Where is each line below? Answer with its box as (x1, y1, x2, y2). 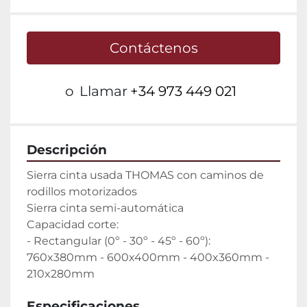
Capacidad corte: (27, 218, 119, 232)
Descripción (27, 142, 107, 158)
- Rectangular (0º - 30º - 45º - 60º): (27, 234, 210, 248)
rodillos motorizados (27, 185, 137, 199)
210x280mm (27, 267, 95, 281)
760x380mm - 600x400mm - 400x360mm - (27, 251, 269, 265)
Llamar (79, 83, 127, 100)
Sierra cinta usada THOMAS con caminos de (27, 169, 264, 182)
